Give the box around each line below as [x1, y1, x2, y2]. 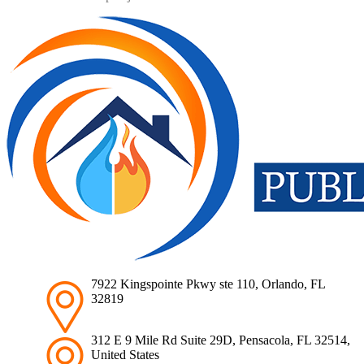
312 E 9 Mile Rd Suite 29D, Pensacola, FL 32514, [91, 333, 350, 348]
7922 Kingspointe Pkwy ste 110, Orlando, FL [91, 277, 325, 292]
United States [91, 348, 159, 362]
